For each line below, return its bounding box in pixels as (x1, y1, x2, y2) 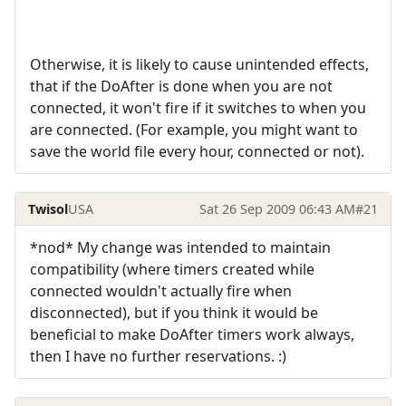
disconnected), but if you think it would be (30, 303, 318, 324)
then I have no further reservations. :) (30, 346, 286, 367)
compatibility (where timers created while (30, 259, 314, 280)
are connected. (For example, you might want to (30, 120, 358, 140)
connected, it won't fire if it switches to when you (30, 98, 366, 119)
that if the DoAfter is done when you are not (30, 76, 333, 97)
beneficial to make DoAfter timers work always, (30, 324, 354, 345)
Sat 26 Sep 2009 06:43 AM (198, 199, 355, 217)
